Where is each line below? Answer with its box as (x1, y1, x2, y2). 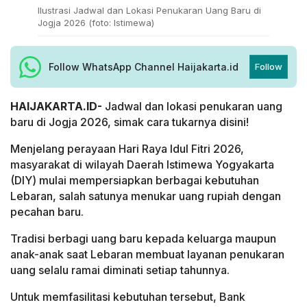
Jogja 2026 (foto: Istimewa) (38, 17, 154, 29)
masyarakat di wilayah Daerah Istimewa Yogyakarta (10, 158, 274, 172)
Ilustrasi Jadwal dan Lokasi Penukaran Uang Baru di (38, 5, 261, 16)
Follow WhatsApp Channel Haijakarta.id (49, 60, 238, 73)
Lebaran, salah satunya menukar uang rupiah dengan (10, 189, 281, 204)
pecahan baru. (10, 205, 84, 219)
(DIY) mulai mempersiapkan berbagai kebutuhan (10, 173, 259, 188)
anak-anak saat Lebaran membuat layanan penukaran (10, 247, 284, 262)
